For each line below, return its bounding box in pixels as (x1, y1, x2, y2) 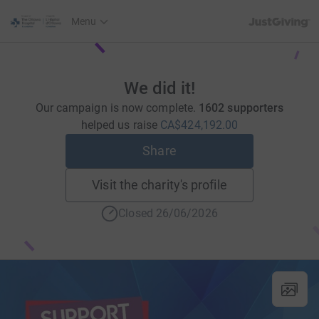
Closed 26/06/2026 (118, 206, 218, 220)
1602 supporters (199, 101, 284, 115)
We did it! (124, 78, 195, 98)
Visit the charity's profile (92, 177, 227, 192)
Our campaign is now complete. (35, 101, 199, 115)
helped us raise (80, 118, 161, 132)
